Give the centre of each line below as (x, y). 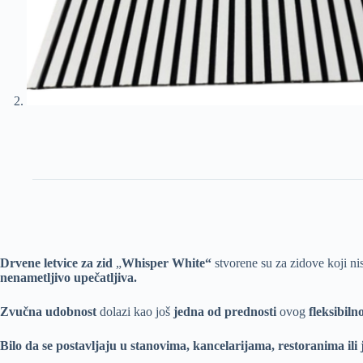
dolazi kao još (135, 311)
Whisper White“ (167, 263)
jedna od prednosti (225, 311)
